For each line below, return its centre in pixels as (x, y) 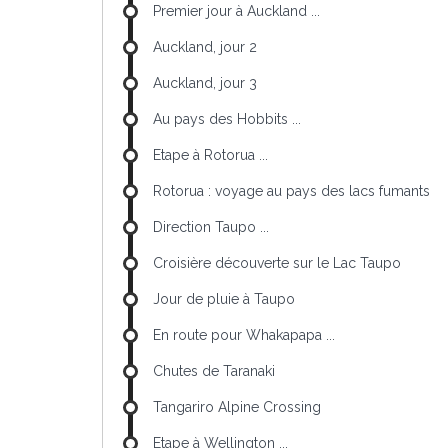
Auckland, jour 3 (205, 83)
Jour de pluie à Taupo (224, 299)
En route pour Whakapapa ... (244, 335)
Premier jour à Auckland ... (236, 11)
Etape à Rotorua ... (210, 155)
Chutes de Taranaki (214, 371)
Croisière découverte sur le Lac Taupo (277, 263)
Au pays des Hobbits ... (227, 119)
